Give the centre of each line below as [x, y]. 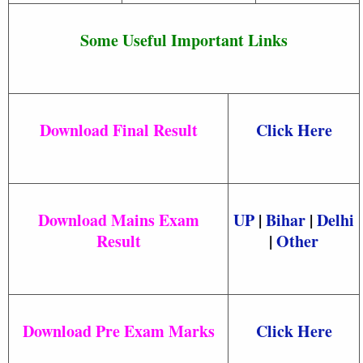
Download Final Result [118, 130]
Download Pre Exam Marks [118, 331]
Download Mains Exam [118, 220]
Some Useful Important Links [184, 40]
